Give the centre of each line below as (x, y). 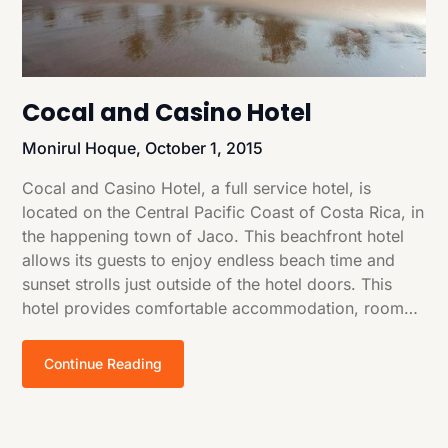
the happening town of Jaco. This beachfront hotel (213, 236)
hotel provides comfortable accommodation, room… (220, 308)
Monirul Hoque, (84, 148)
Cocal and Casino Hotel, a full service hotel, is (197, 188)
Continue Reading (103, 364)
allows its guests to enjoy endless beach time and (209, 260)
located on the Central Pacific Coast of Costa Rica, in (223, 212)
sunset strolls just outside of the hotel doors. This (207, 284)
